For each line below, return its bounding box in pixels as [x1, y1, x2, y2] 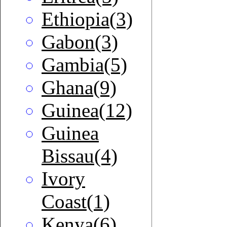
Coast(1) [42, 191, 110, 213]
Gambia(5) [42, 54, 127, 76]
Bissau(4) [42, 145, 118, 167]
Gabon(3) [42, 31, 118, 53]
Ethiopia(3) [42, 8, 133, 30]
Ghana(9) [42, 77, 117, 99]
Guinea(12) [42, 99, 132, 122]
